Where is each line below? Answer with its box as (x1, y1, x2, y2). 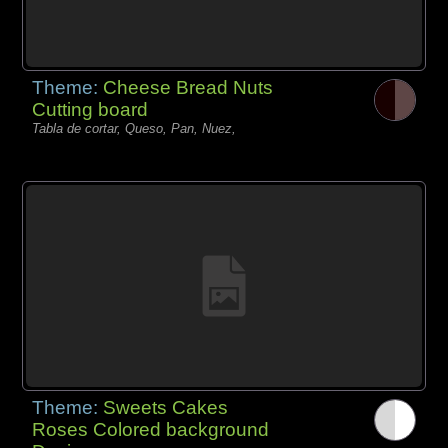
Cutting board (32, 98, 149, 120)
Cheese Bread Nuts (103, 76, 274, 98)
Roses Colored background (32, 418, 270, 440)
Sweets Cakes (103, 396, 229, 418)
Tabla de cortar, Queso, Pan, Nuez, (32, 120, 237, 136)
